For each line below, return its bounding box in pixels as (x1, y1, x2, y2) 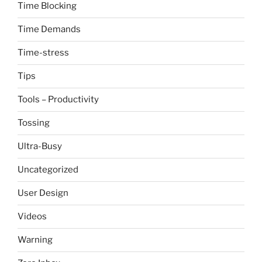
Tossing (18, 118, 50, 129)
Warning (18, 235, 53, 246)
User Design (18, 188, 68, 199)
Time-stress (18, 47, 69, 58)
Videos (18, 211, 47, 222)
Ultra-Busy (18, 141, 62, 152)
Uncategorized (18, 164, 78, 175)
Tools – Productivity (18, 94, 99, 105)
